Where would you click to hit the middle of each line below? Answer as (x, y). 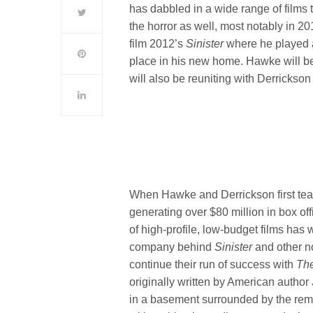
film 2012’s (158, 43)
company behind (172, 247)
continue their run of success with (213, 264)
